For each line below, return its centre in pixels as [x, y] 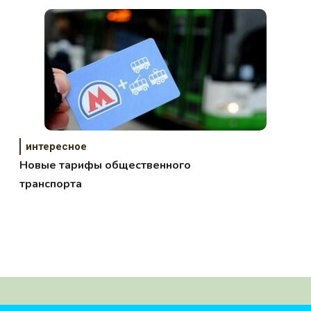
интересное [57, 147]
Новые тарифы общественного [106, 166]
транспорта [51, 184]
